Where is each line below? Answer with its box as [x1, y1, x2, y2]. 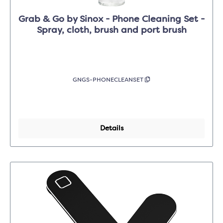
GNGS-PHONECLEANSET [73, 77, 145, 84]
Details [100, 125, 123, 132]
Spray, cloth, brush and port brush [36, 26, 187, 35]
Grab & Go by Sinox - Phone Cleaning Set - [18, 15, 205, 24]
